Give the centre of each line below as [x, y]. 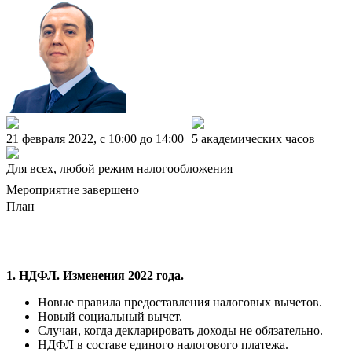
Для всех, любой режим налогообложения [119, 169]
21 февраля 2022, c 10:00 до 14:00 [95, 139]
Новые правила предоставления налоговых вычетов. [180, 302]
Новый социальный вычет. [110, 317]
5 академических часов [253, 139]
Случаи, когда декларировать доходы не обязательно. [180, 331]
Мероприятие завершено [73, 190]
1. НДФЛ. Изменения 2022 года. [95, 276]
